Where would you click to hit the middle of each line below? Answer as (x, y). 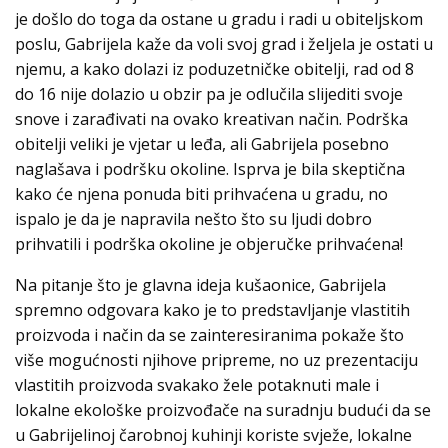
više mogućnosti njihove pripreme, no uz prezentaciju (216, 360)
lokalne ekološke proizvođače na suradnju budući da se (223, 410)
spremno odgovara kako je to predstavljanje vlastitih (212, 310)
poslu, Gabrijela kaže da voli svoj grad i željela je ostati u (224, 44)
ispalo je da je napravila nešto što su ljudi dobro (193, 219)
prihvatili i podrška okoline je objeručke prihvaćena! (211, 244)
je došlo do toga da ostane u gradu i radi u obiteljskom (219, 19)
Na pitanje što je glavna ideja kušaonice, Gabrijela (200, 285)
